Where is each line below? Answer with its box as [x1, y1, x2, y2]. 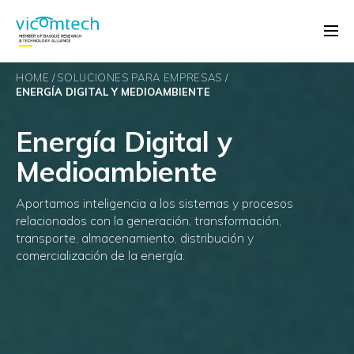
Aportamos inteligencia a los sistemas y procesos [16, 195, 293, 211]
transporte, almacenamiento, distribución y [16, 230, 254, 246]
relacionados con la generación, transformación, [16, 213, 281, 228]
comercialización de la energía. [16, 247, 185, 263]
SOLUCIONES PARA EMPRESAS [57, 71, 222, 84]
